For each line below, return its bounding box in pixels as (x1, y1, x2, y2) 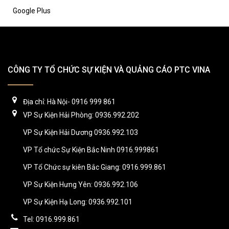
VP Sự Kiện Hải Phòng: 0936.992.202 (23, 110, 139, 119)
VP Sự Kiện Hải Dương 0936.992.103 (23, 128, 138, 136)
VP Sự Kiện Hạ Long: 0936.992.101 (23, 197, 132, 206)
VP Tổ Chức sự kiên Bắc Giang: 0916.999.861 (23, 163, 166, 171)
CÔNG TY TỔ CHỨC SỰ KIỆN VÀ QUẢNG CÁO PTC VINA (8, 64, 210, 75)
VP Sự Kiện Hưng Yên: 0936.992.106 (23, 180, 138, 189)
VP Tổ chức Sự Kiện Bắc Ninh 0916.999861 (23, 145, 159, 154)
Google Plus (13, 6, 51, 15)
